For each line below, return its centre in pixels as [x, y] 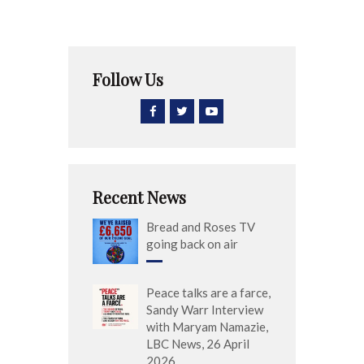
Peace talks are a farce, [208, 292]
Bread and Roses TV [201, 227]
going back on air [192, 244]
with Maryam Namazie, [207, 326]
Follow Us [128, 80]
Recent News [139, 197]
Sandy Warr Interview [205, 309]
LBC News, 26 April [198, 343]
